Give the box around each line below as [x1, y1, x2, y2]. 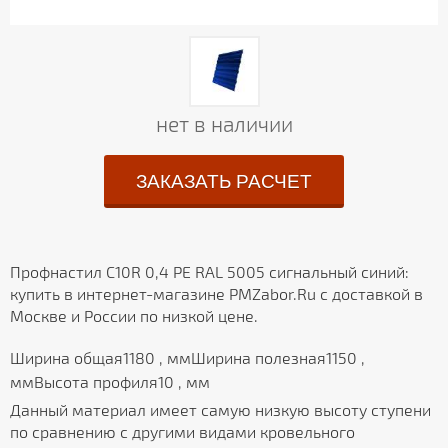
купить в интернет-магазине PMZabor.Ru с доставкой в [10, 284, 423, 304]
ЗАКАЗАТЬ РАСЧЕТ [136, 171, 312, 193]
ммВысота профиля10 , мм [10, 372, 210, 392]
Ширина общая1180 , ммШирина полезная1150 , [10, 348, 365, 368]
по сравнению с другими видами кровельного [10, 422, 355, 442]
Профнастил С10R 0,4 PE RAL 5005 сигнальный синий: [10, 262, 409, 282]
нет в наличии [155, 111, 293, 137]
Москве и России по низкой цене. [10, 306, 258, 326]
